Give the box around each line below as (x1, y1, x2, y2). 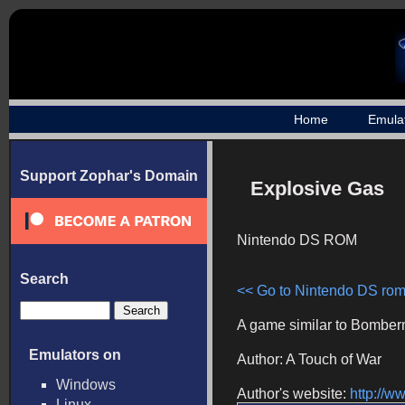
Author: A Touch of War (237, 352, 381, 367)
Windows (56, 377, 116, 392)
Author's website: (237, 386, 350, 401)
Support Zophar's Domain (20, 168, 198, 184)
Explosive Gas (250, 177, 384, 200)
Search (20, 271, 69, 287)
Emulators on (29, 347, 121, 363)
